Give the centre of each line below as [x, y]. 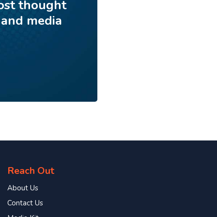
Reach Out [31, 170]
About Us [23, 188]
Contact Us [25, 203]
